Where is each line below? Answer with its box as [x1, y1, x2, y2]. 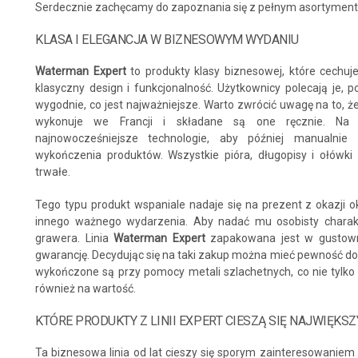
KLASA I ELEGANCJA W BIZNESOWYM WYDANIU [35, 32, 299, 47]
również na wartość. [35, 282, 136, 295]
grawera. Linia [35, 232, 114, 245]
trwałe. [35, 165, 70, 178]
